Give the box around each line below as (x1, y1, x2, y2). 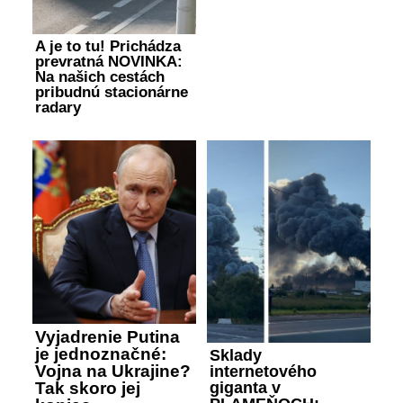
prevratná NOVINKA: (35, 52, 183, 70)
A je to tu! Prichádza (35, 37, 181, 55)
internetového (210, 363, 317, 381)
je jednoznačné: (35, 345, 166, 364)
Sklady (210, 346, 262, 365)
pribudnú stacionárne (35, 83, 188, 101)
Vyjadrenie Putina (35, 327, 180, 347)
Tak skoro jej (35, 379, 140, 399)
